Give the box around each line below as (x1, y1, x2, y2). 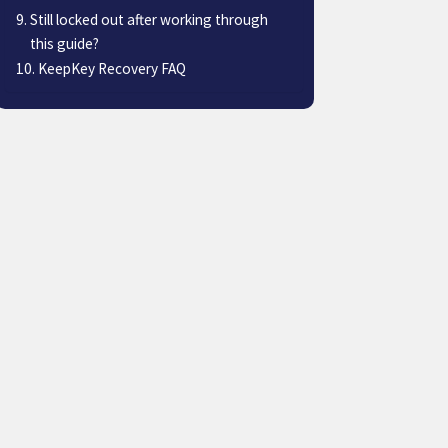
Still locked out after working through (29, 9, 268, 29)
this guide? (29, 33, 99, 53)
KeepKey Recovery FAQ (37, 58, 186, 78)
